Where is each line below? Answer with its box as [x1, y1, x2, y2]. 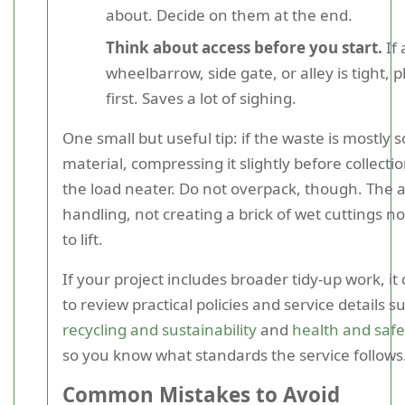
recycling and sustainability [62, 319, 257, 340]
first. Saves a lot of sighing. [106, 88, 297, 108]
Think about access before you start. [106, 37, 382, 58]
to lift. [62, 229, 103, 250]
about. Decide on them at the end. [106, 5, 353, 25]
